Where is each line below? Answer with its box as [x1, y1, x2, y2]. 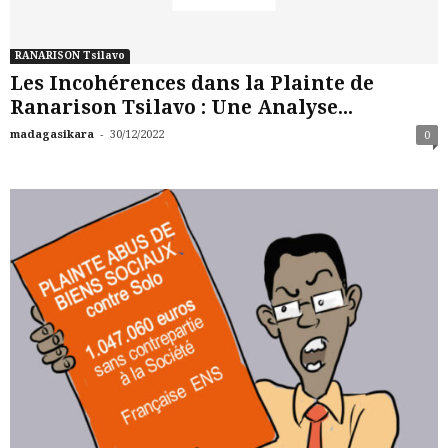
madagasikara [10, 127, 94, 141]
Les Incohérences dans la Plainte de [10, 71, 374, 95]
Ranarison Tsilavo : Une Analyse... [10, 95, 353, 119]
